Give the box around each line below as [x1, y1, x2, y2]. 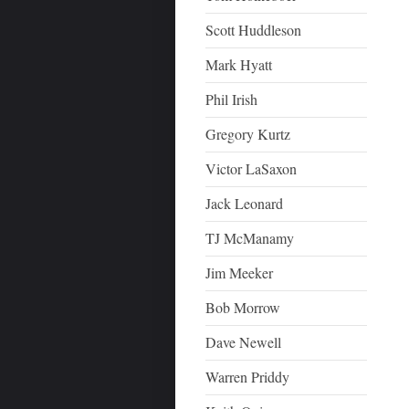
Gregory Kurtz [205, 124, 291, 143]
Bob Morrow [205, 298, 281, 317]
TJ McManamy [205, 228, 295, 247]
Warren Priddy [205, 367, 290, 386]
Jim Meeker [205, 263, 274, 282]
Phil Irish [205, 89, 258, 109]
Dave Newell [205, 332, 282, 351]
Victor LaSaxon [205, 159, 298, 178]
